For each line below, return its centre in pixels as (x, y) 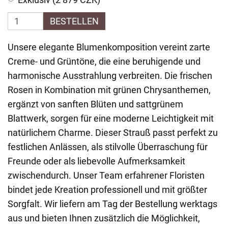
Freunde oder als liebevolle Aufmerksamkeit (96, 161)
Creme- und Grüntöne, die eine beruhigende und (104, 61)
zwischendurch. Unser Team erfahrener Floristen (106, 175)
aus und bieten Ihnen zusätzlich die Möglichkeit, (104, 218)
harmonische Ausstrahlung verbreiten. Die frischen (110, 76)
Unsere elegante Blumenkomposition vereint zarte (109, 47)
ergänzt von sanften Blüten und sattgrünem (95, 104)
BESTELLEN (74, 21)
